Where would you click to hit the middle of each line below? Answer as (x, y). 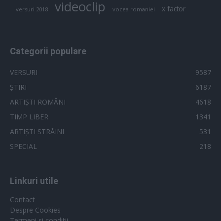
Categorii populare (48, 51)
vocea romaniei (134, 9)
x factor (174, 8)
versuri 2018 (32, 9)
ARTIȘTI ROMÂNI (38, 102)
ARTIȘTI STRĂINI (37, 131)
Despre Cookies (35, 210)
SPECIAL (23, 146)
